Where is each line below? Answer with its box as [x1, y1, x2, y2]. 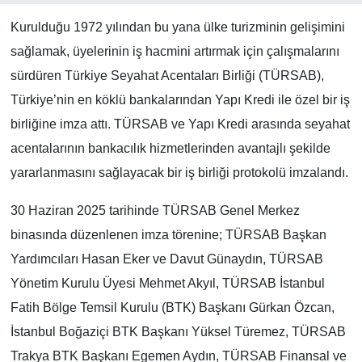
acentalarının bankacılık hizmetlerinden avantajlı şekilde [10, 141, 330, 155]
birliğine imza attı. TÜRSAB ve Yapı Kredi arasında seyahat [10, 116, 350, 131]
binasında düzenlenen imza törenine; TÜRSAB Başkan [10, 227, 326, 242]
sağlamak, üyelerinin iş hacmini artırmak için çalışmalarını [10, 44, 339, 58]
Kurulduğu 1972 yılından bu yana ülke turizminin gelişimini [10, 19, 345, 34]
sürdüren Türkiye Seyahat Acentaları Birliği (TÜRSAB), [10, 68, 324, 82]
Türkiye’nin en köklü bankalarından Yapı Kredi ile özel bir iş [10, 92, 350, 107]
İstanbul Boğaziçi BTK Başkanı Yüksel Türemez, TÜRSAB [10, 324, 346, 339]
